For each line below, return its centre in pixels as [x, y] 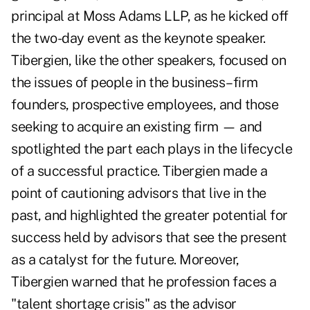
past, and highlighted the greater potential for [149, 216]
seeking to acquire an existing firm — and [137, 127]
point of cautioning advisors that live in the [139, 193]
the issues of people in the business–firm [135, 83]
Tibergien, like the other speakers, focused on [148, 61]
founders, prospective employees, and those [145, 105]
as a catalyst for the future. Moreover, [125, 260]
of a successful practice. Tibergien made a [139, 171]
